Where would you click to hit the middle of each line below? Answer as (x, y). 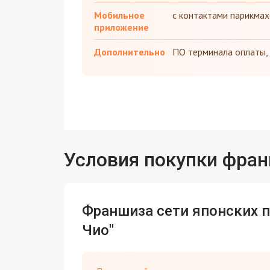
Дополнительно (129, 52)
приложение (121, 27)
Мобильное (119, 15)
